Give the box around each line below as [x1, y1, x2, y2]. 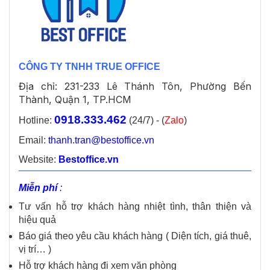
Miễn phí [19, 183, 57, 193]
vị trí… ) [19, 244, 51, 255]
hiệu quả [19, 215, 56, 225]
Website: [19, 154, 58, 165]
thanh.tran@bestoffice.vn [48, 135, 154, 146]
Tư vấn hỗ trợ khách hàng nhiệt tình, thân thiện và [19, 201, 251, 212]
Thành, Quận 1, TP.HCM [19, 93, 131, 106]
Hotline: [19, 115, 54, 126]
